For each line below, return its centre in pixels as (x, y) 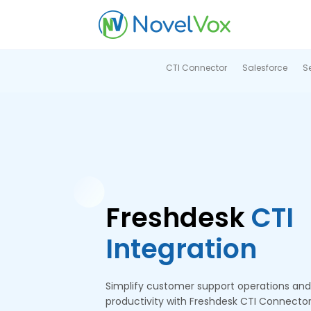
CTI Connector (196, 68)
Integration (181, 249)
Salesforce (264, 68)
